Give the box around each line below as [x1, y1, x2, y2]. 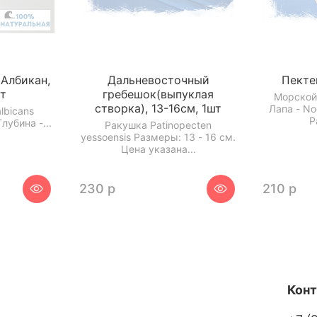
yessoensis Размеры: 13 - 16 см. [81, 130, 236, 143]
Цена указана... [120, 142, 196, 155]
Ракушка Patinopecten [105, 118, 212, 131]
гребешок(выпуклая [103, 87, 214, 102]
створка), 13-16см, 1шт [95, 101, 222, 116]
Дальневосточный [107, 73, 209, 88]
